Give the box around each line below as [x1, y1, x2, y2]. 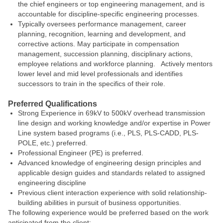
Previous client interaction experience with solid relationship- [18, 189, 207, 197]
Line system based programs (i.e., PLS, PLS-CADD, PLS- [18, 129, 199, 137]
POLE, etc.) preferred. [18, 139, 88, 147]
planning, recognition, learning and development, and [18, 30, 186, 38]
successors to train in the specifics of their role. [18, 80, 165, 88]
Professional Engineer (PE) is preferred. [18, 149, 143, 157]
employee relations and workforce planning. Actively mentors [18, 60, 213, 68]
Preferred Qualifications [8, 100, 97, 108]
